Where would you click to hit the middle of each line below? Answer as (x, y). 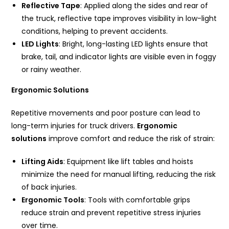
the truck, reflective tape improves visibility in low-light (119, 19)
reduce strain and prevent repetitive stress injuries (111, 213)
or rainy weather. (52, 70)
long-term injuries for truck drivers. (74, 126)
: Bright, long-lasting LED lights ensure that (134, 44)
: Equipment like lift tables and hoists (129, 162)
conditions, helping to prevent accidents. (95, 31)
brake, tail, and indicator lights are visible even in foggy (119, 57)
